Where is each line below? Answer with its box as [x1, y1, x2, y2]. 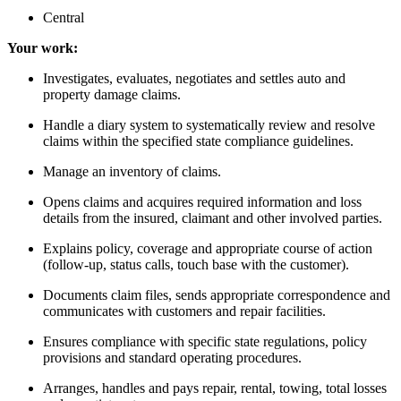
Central [43, 10, 84, 26]
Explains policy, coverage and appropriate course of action [43, 241, 372, 257]
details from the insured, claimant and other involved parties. [43, 210, 382, 226]
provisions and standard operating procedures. [43, 350, 302, 366]
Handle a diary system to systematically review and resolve [43, 117, 375, 133]
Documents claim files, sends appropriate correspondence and [43, 287, 390, 303]
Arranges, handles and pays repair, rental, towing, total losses [43, 380, 387, 397]
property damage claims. [43, 87, 181, 103]
